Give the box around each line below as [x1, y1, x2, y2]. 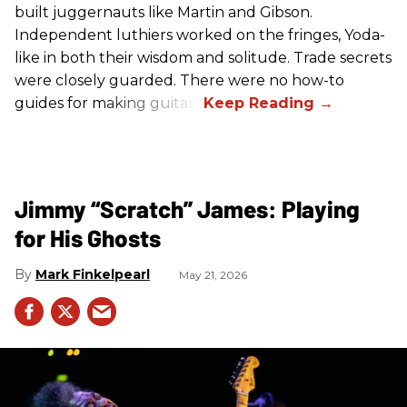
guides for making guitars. [15, 94, 203, 112]
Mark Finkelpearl [35, 265, 150, 283]
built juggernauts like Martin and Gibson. [15, 3, 313, 21]
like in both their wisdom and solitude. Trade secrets [15, 48, 392, 66]
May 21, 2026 [179, 267, 247, 282]
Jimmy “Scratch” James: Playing [15, 194, 360, 223]
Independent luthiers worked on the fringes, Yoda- [15, 25, 385, 44]
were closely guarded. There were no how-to [15, 71, 344, 89]
